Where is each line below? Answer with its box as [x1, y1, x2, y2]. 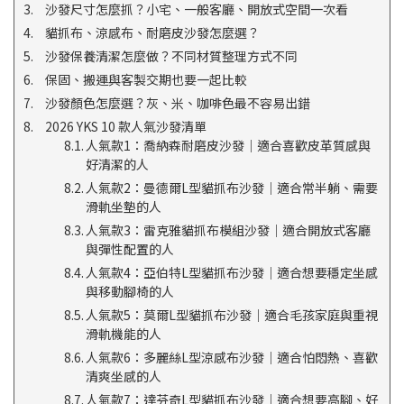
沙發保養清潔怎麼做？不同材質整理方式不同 [44, 47, 298, 66]
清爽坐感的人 [85, 367, 161, 386]
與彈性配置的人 [85, 240, 174, 259]
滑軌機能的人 [85, 325, 161, 344]
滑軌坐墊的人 [85, 197, 161, 216]
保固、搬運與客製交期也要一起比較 [44, 70, 247, 89]
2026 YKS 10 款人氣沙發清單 [44, 117, 207, 136]
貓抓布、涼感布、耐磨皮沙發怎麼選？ [44, 23, 260, 42]
